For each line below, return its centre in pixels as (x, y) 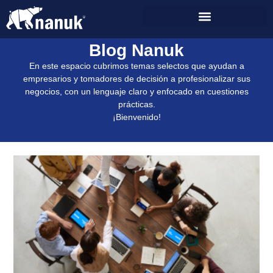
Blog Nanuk (136, 51)
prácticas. (136, 105)
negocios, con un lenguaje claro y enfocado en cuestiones (136, 92)
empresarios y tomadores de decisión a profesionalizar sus (136, 79)
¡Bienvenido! (136, 117)
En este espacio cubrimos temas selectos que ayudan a (136, 66)
